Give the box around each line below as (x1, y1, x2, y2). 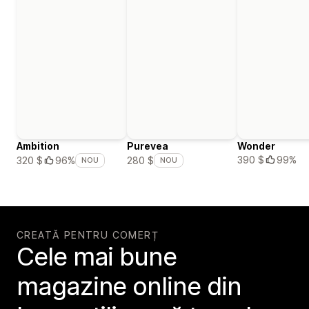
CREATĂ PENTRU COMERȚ (17, 229, 159, 241)
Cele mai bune (17, 241, 177, 272)
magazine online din (17, 271, 241, 302)
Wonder (237, 140, 275, 152)
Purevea (127, 140, 168, 152)
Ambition (17, 140, 59, 152)
